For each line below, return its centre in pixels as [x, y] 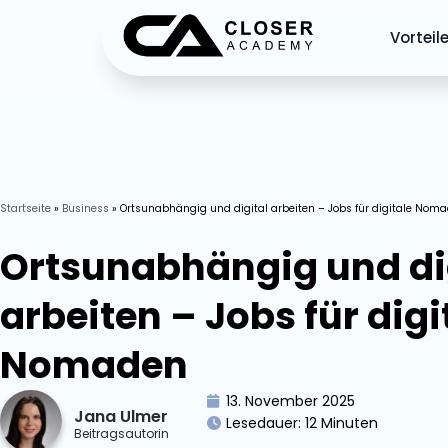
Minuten [350, 423]
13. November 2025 [291, 401]
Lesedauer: [264, 423]
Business [85, 208]
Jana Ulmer [121, 416]
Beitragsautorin [121, 433]
